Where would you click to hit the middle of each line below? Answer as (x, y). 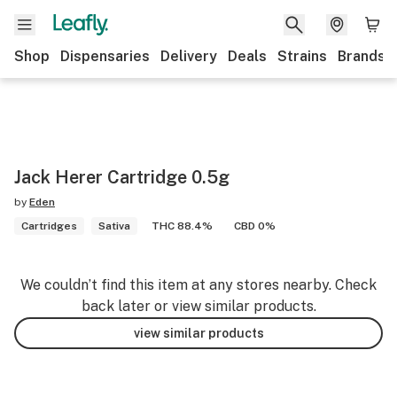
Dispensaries (105, 56)
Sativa (114, 226)
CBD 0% (255, 226)
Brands (362, 56)
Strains (302, 56)
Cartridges (49, 226)
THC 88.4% (182, 226)
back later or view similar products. (198, 306)
